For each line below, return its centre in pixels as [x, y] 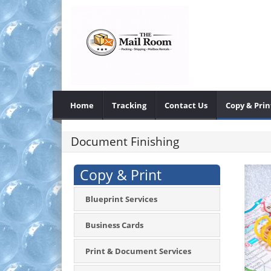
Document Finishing [125, 142]
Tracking [129, 105]
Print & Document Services [138, 251]
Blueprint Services [121, 199]
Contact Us [186, 105]
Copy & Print [121, 175]
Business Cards [114, 225]
